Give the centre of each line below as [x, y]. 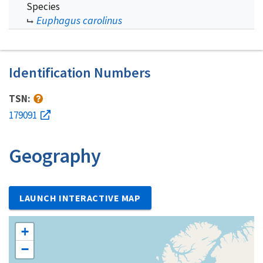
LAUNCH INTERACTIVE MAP [80, 198]
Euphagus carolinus [79, 20]
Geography [55, 155]
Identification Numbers [80, 72]
